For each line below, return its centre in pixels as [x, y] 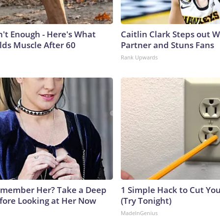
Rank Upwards [139, 57]
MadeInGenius [139, 213]
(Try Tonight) [146, 200]
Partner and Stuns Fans [167, 45]
